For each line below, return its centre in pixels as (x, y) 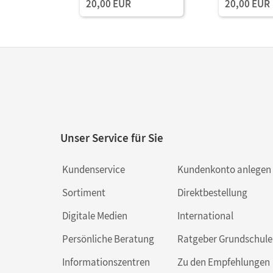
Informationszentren (106, 262)
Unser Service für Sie (112, 137)
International (205, 215)
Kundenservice (94, 169)
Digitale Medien (95, 215)
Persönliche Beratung (108, 239)
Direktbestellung (212, 192)
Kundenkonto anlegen (224, 169)
